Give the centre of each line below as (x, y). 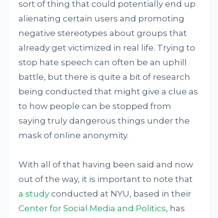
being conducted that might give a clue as (109, 91)
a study (34, 194)
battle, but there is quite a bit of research (105, 77)
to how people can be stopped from (95, 106)
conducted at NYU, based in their (120, 194)
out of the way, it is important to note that (106, 179)
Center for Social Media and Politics (92, 208)
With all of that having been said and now (106, 164)
